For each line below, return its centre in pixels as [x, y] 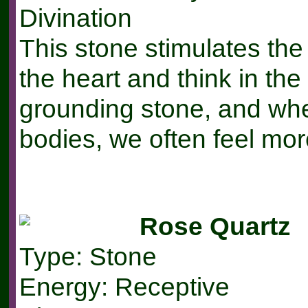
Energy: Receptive [124, 287]
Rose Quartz [215, 227]
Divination [75, 18]
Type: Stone [88, 257]
